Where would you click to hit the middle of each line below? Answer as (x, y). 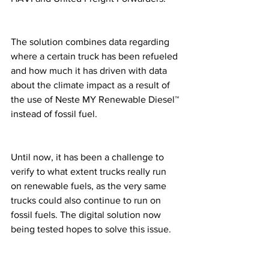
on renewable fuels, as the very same (90, 186)
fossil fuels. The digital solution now (87, 215)
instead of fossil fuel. (55, 114)
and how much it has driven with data (90, 71)
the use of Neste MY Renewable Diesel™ (96, 100)
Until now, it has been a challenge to (89, 157)
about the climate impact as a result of (92, 85)
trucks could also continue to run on (87, 201)
